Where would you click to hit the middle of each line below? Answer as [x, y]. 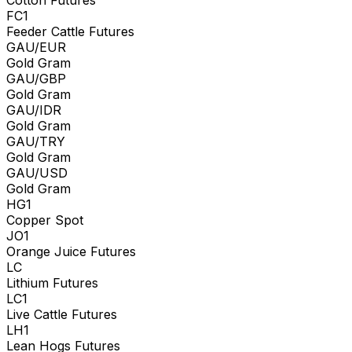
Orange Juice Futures [71, 251]
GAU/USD [37, 172]
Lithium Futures [52, 282]
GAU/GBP [36, 78]
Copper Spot [45, 220]
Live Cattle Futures [62, 314]
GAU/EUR [36, 47]
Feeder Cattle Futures [70, 31]
